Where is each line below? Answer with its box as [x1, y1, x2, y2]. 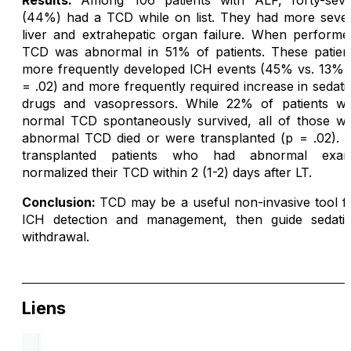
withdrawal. [22, 229, 89, 245]
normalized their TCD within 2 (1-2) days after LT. [22, 165, 312, 181]
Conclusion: [22, 194, 100, 211]
